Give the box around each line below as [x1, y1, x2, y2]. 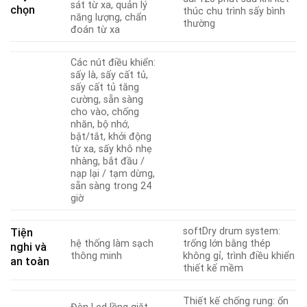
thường [183, 18, 216, 30]
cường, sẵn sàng [71, 94, 144, 106]
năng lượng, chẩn [71, 12, 147, 24]
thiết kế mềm [183, 262, 244, 275]
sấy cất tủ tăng [71, 82, 140, 94]
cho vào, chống [71, 106, 140, 119]
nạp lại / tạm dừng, [71, 168, 156, 180]
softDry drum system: [183, 225, 281, 238]
